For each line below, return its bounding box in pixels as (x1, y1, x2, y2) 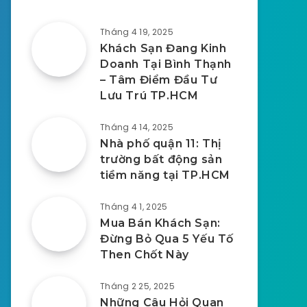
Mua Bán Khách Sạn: (100, 217, 221, 230)
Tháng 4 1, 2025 (100, 201, 168, 212)
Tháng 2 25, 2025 (100, 280, 175, 292)
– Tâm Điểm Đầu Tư (100, 73, 218, 86)
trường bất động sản (100, 153, 223, 166)
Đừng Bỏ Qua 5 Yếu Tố (100, 232, 234, 245)
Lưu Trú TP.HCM (100, 89, 199, 102)
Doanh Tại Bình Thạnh (100, 58, 232, 71)
